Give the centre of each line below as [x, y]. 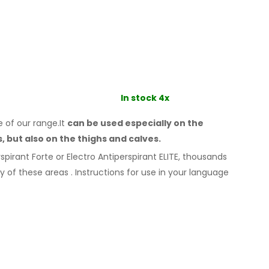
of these [25, 172]
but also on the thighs [57, 138]
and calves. [135, 138]
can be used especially [120, 123]
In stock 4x [145, 98]
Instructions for [107, 172]
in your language [194, 172]
